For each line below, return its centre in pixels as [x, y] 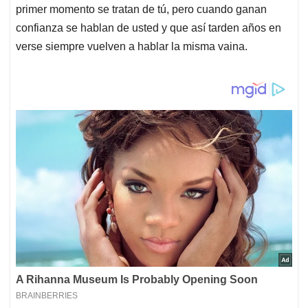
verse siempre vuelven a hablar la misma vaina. [132, 47]
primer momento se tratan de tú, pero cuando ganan [141, 10]
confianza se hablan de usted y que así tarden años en [148, 28]
